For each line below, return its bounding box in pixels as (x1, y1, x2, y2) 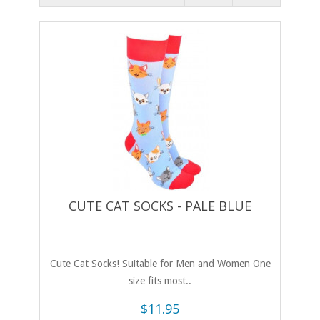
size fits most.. (129, 275, 191, 287)
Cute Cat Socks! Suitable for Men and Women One (49, 258, 271, 270)
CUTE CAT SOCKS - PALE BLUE (69, 197, 251, 215)
